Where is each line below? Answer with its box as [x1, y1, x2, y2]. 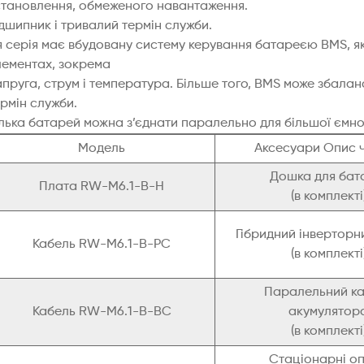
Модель [78, 142, 125, 156]
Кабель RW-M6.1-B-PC [32, 238, 171, 252]
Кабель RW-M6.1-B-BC [32, 305, 171, 319]
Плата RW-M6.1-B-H [39, 180, 164, 194]
